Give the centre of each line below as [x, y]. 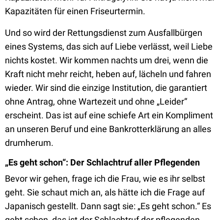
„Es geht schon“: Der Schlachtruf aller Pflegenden [103, 162]
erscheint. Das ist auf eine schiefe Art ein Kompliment [109, 115]
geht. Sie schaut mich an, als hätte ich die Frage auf [105, 192]
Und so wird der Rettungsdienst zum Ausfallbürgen [104, 33]
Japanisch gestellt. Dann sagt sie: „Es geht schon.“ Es [108, 206]
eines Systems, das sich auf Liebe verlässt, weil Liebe [109, 46]
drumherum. [29, 143]
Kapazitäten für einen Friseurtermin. [75, 11]
